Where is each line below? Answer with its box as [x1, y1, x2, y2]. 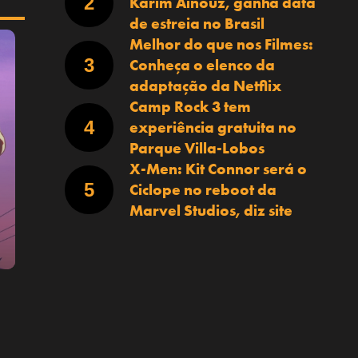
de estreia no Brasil [129, 13, 265, 34]
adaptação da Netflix [129, 75, 281, 96]
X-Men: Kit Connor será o [129, 158, 307, 179]
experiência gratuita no [129, 117, 296, 137]
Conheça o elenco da [129, 54, 275, 75]
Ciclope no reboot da [129, 179, 276, 200]
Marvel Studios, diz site [129, 200, 292, 221]
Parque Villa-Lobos [129, 137, 265, 158]
